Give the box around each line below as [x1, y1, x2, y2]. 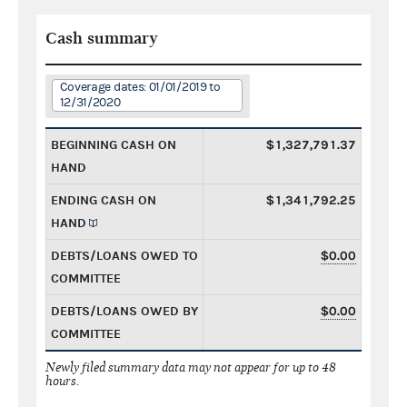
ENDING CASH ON [51, 192, 156, 208]
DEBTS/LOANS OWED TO [51, 247, 198, 263]
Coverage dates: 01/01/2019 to [59, 79, 221, 94]
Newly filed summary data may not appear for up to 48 [45, 359, 336, 375]
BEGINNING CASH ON [51, 136, 176, 153]
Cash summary [45, 28, 158, 48]
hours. [45, 372, 80, 389]
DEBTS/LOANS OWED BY [51, 303, 198, 319]
